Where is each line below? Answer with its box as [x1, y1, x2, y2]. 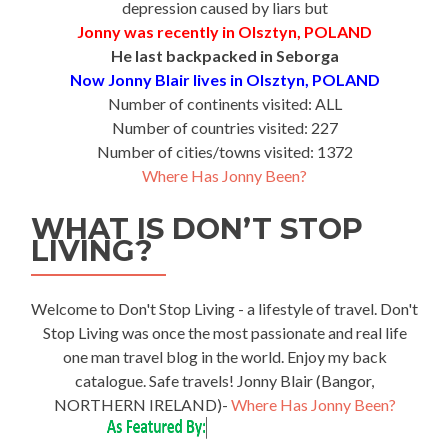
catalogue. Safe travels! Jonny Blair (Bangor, [75, 371, 374, 391]
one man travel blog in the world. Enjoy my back [62, 347, 387, 367]
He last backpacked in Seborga [110, 46, 339, 66]
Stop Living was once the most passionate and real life [42, 323, 407, 343]
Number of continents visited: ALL [107, 94, 342, 114]
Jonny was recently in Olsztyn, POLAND [77, 22, 372, 42]
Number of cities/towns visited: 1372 [96, 142, 353, 162]
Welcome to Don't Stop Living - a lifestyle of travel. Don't [31, 299, 418, 319]
